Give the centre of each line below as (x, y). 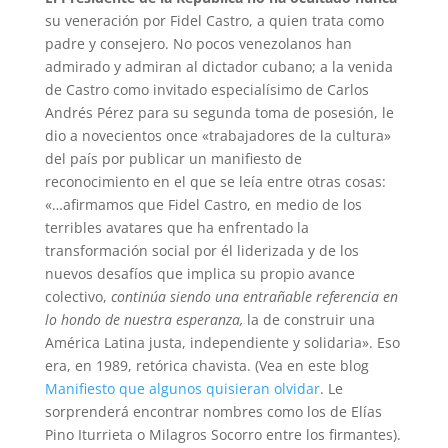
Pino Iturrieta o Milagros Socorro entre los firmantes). (222, 434)
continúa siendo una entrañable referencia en (254, 296)
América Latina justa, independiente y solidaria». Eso (222, 342)
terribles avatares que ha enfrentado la (176, 227)
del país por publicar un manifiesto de (173, 158)
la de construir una (308, 319)
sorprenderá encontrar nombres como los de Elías (213, 411)
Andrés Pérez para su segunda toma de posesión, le (219, 112)
